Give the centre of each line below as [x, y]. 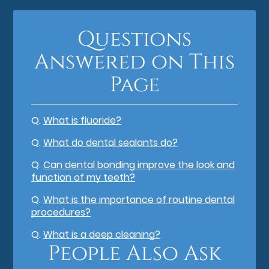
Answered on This [134, 62]
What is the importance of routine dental [139, 199]
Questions [134, 39]
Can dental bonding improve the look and [139, 165]
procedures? [61, 212]
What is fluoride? [83, 120]
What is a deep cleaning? [102, 234]
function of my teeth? [83, 177]
